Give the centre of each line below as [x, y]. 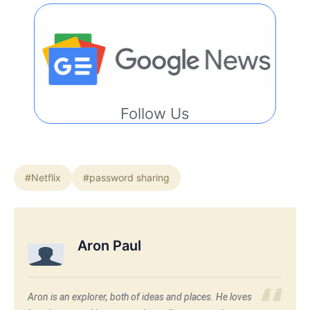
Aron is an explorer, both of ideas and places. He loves [140, 297]
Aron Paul [109, 246]
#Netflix [43, 177]
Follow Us [155, 113]
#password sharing [126, 177]
